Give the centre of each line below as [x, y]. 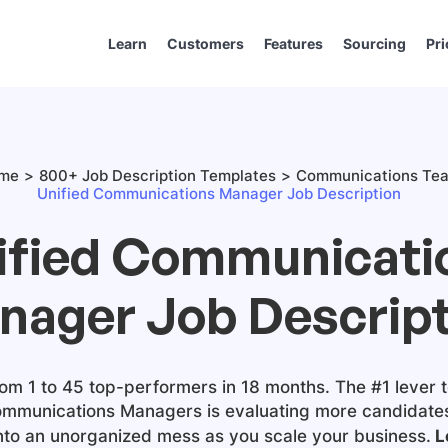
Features [293, 43]
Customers [205, 43]
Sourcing [374, 43]
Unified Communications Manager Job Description [219, 193]
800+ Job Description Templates [157, 175]
